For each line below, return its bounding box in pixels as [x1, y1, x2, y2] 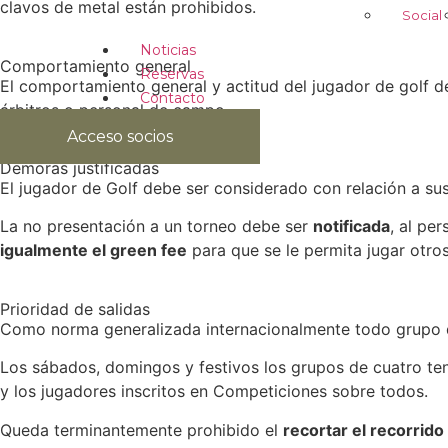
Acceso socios [67, 126, 173, 146]
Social [401, 6, 442, 23]
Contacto [140, 89, 205, 107]
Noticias [140, 41, 196, 59]
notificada [313, 216, 390, 237]
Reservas [140, 65, 204, 83]
